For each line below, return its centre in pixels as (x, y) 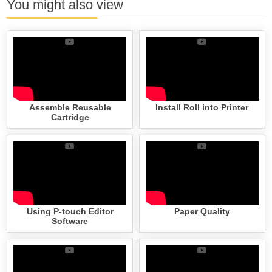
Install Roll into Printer (202, 107)
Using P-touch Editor (70, 212)
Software (70, 221)
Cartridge (70, 117)
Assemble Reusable (70, 107)
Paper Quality (202, 212)
